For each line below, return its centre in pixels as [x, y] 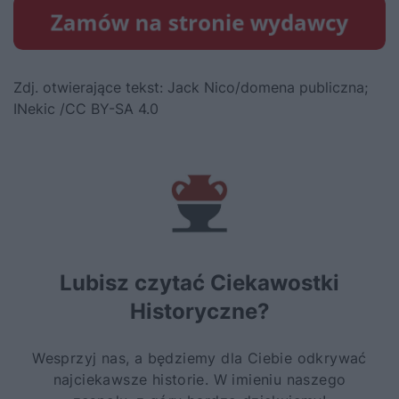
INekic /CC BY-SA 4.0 [88, 108]
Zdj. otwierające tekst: [90, 87]
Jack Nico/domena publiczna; [268, 87]
